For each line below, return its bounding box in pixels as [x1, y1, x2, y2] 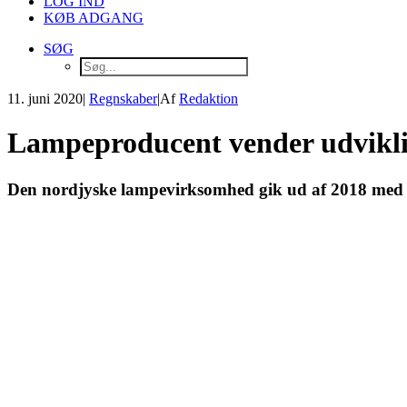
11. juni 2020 [7, 91, 83, 106]
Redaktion [179, 91, 238, 106]
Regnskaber [89, 91, 157, 106]
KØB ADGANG [44, 10, 144, 25]
